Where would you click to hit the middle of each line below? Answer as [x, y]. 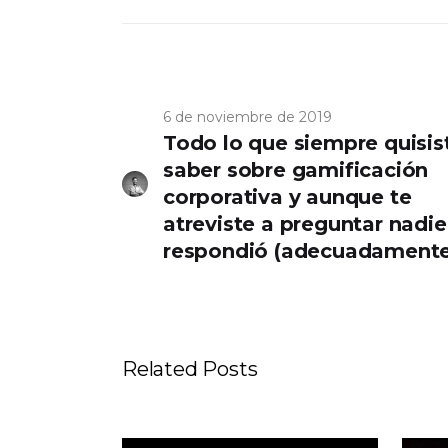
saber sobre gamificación [296, 169]
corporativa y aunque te [287, 196]
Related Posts [190, 368]
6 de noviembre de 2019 [248, 116]
